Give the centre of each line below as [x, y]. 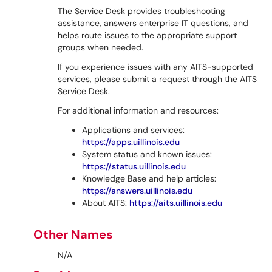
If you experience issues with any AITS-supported [155, 67]
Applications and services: [133, 130]
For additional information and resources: [138, 110]
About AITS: [106, 203]
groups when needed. [100, 47]
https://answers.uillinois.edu [137, 191]
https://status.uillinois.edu [134, 166]
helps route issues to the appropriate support [147, 35]
